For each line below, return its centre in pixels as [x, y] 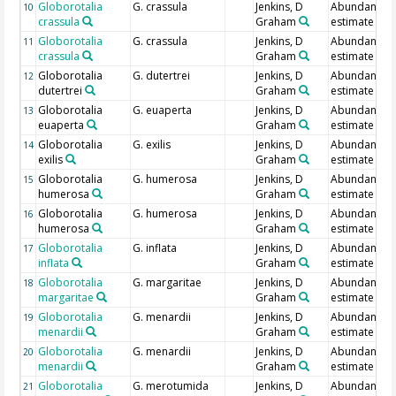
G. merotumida [171, 386]
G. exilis [152, 145]
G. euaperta [163, 110]
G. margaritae [168, 283]
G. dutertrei [162, 76]
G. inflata [155, 248]
